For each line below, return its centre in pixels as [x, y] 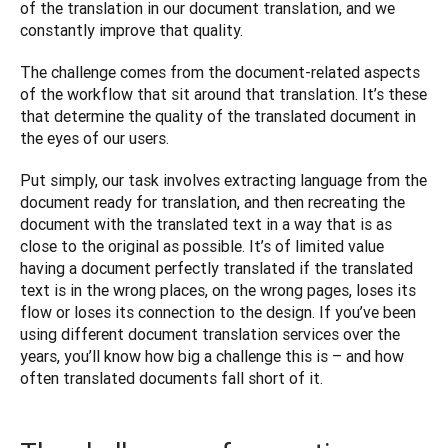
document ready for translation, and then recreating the [212, 202]
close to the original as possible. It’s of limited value [202, 246]
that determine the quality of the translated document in [218, 116]
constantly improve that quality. [131, 30]
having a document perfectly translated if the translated [216, 268]
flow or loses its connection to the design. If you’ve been [218, 312]
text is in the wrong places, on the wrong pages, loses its [218, 290]
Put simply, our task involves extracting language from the [223, 180]
